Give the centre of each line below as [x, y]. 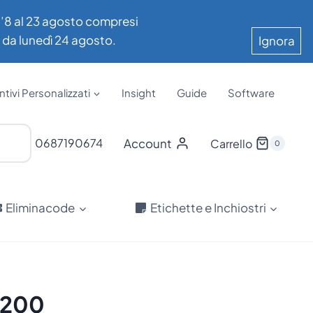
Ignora [276, 41]
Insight [139, 93]
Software [251, 93]
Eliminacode [41, 207]
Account [147, 143]
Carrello [231, 143]
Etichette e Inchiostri [208, 207]
